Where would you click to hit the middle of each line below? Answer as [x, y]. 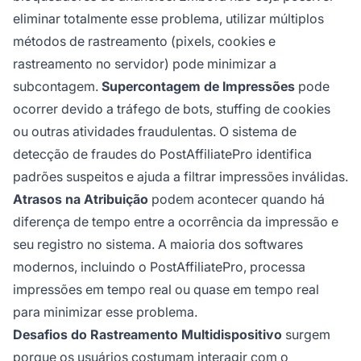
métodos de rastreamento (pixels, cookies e [144, 41]
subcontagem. [57, 87]
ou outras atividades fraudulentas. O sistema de [155, 132]
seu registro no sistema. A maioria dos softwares [158, 245]
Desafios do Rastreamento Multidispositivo [147, 335]
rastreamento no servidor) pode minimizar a [145, 64]
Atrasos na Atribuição [81, 199]
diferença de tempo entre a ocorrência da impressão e [176, 222]
